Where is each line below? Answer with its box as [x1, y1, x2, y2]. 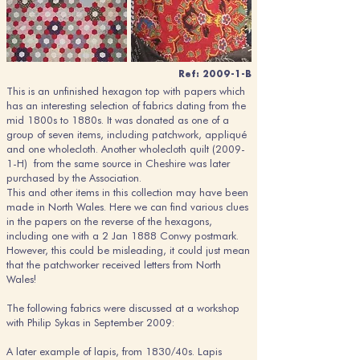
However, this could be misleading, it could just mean [6, 243, 250, 256]
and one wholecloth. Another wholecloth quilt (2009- [6, 142, 245, 155]
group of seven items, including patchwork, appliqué [6, 128, 247, 141]
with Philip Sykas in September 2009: [6, 316, 174, 329]
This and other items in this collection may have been [6, 186, 248, 198]
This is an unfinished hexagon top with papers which [6, 84, 245, 97]
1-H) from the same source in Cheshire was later [6, 157, 230, 170]
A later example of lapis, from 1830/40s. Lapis [6, 345, 222, 358]
